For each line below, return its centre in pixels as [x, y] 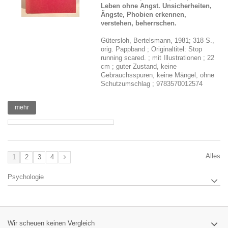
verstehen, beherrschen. [139, 23]
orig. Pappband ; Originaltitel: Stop [152, 49]
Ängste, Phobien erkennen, [144, 15]
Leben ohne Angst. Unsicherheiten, [156, 6]
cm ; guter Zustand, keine [139, 66]
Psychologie [26, 177]
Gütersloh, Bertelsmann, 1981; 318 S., [158, 40]
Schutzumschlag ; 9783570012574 [152, 84]
